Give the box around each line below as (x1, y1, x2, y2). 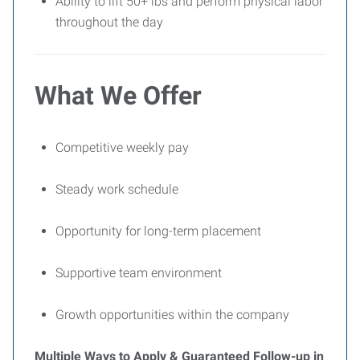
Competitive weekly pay (55, 140, 189, 155)
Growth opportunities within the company (55, 307, 289, 322)
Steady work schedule (55, 182, 178, 197)
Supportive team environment (55, 265, 222, 280)
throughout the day (55, 14, 163, 30)
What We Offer (35, 80, 202, 111)
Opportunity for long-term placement (55, 223, 261, 239)
